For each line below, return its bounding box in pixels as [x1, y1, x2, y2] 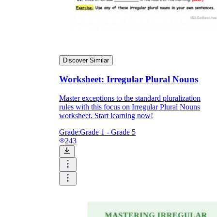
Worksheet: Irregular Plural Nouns [59, 74, 198, 85]
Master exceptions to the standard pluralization [59, 94, 201, 103]
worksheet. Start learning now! [59, 111, 153, 120]
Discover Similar [63, 56, 109, 64]
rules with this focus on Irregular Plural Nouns [59, 103, 200, 111]
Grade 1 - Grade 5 [80, 128, 136, 137]
